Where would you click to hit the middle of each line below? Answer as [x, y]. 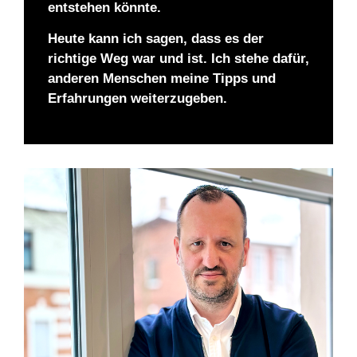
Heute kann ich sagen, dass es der [156, 39]
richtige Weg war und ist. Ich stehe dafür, [178, 59]
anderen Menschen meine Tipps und [162, 79]
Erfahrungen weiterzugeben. [137, 99]
